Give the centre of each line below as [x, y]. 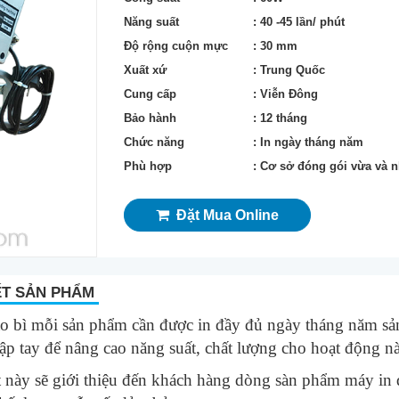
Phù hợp [148, 166]
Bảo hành [150, 118]
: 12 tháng [280, 118]
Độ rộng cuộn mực [176, 45]
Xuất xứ [145, 69]
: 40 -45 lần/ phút [299, 21]
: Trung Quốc [289, 69]
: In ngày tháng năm [308, 142]
